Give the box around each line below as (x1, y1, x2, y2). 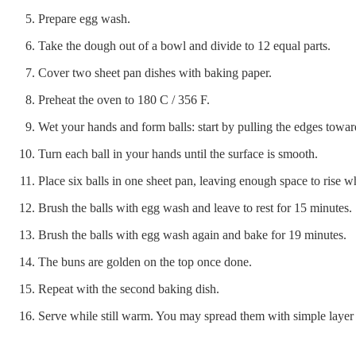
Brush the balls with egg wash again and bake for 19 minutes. (38, 228, 346, 242)
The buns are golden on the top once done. (38, 255, 252, 269)
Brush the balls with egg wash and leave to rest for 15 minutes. (38, 201, 352, 215)
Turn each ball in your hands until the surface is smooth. (38, 147, 318, 161)
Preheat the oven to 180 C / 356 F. (38, 93, 210, 107)
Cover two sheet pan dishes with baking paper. (38, 66, 272, 80)
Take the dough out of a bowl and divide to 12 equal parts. (38, 39, 331, 53)
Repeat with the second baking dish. (38, 282, 219, 296)
